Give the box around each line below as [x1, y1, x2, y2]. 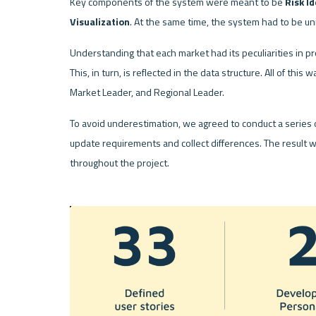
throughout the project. [69, 154, 169, 171]
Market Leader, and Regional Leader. [69, 84, 226, 100]
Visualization [69, 13, 130, 30]
